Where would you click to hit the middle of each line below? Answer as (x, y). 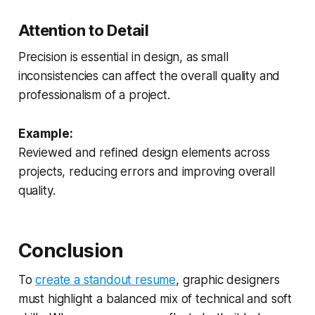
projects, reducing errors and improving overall (146, 171)
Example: (45, 133)
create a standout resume (106, 279)
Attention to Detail (83, 30)
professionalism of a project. (94, 95)
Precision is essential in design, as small (123, 57)
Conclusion (71, 250)
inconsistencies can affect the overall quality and (149, 76)
